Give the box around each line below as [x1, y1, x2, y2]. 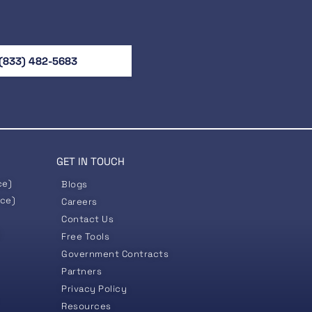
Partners [61, 265, 102, 277]
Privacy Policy [61, 283, 127, 295]
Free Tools [61, 231, 110, 242]
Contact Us [61, 213, 114, 225]
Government [61, 248, 122, 260]
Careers [61, 196, 97, 208]
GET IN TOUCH [56, 155, 125, 168]
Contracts [121, 248, 169, 260]
